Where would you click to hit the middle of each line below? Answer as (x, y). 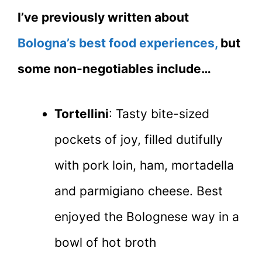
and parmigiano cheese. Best (139, 191)
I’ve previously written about (103, 17)
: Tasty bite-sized (159, 114)
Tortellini (82, 114)
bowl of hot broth (105, 243)
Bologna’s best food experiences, (118, 43)
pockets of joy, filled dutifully (139, 140)
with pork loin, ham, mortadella (144, 166)
